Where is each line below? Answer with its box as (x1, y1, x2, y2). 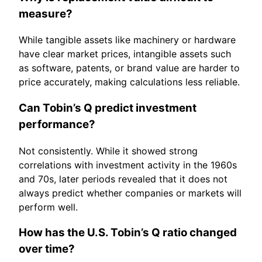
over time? (19, 242, 75, 256)
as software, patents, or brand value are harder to (19, 62, 240, 74)
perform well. (19, 201, 78, 213)
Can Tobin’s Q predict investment (19, 101, 196, 115)
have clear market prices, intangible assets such (19, 48, 231, 60)
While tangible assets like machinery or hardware (19, 34, 236, 46)
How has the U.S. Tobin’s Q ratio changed (19, 226, 237, 240)
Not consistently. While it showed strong (19, 144, 198, 157)
